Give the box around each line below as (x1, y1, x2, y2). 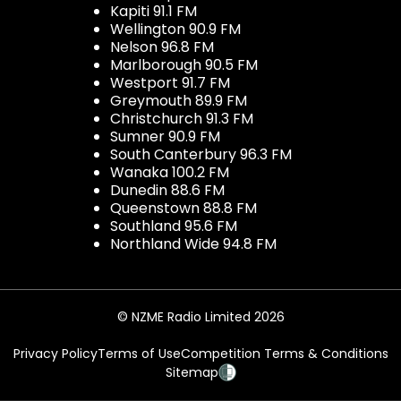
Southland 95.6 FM (109, 215, 237, 236)
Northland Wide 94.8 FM (109, 233, 277, 254)
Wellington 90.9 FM (109, 18, 241, 39)
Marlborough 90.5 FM (109, 54, 258, 75)
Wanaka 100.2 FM (109, 161, 229, 183)
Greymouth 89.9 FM (109, 90, 247, 111)
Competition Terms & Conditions (180, 344, 388, 363)
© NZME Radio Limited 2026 (116, 307, 285, 326)
